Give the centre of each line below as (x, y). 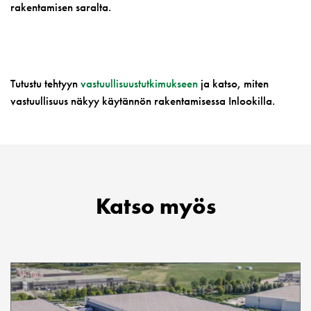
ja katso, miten (233, 83)
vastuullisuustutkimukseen (139, 83)
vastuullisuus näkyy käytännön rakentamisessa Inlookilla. (143, 101)
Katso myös (155, 207)
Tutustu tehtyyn (45, 83)
